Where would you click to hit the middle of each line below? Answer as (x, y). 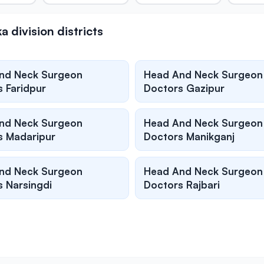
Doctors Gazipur (184, 88)
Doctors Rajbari (182, 185)
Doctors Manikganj (189, 137)
